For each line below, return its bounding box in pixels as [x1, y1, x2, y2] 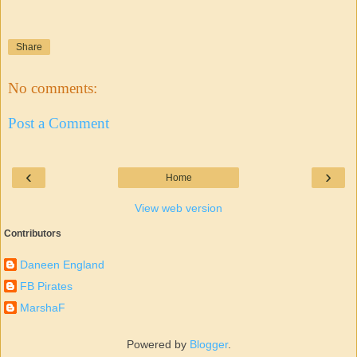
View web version [135, 202, 222, 215]
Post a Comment [8, 114, 109, 131]
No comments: [8, 80, 97, 97]
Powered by [126, 337, 190, 351]
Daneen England [20, 257, 104, 271]
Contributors [4, 228, 61, 240]
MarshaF [20, 301, 65, 315]
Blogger [189, 337, 228, 351]
